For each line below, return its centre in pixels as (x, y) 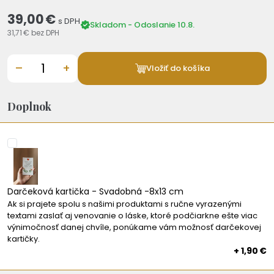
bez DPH (45, 32)
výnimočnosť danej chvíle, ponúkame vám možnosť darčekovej (134, 227)
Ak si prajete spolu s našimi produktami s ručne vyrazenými (124, 204)
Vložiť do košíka (178, 68)
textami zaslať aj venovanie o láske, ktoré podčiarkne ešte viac (132, 215)
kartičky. (24, 239)
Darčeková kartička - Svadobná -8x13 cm (95, 191)
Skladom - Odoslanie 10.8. (142, 25)
